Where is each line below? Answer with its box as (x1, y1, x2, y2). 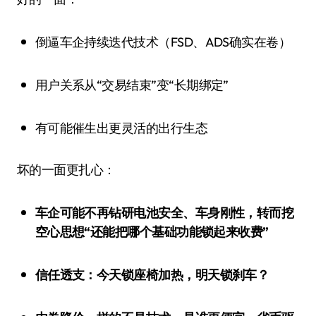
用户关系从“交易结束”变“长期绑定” (47, 76, 229, 93)
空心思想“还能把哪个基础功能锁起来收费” (35, 223, 269, 240)
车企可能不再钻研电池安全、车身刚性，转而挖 (35, 204, 48, 221)
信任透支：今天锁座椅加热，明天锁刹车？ (47, 266, 269, 283)
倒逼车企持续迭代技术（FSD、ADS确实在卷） (47, 33, 291, 50)
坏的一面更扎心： (17, 161, 116, 178)
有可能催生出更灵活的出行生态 (47, 119, 208, 136)
